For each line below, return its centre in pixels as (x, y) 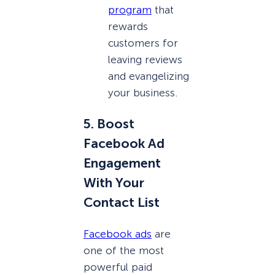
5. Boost (109, 124)
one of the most (124, 250)
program (130, 10)
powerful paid (118, 267)
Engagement (122, 164)
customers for (143, 43)
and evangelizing (149, 76)
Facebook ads (118, 234)
